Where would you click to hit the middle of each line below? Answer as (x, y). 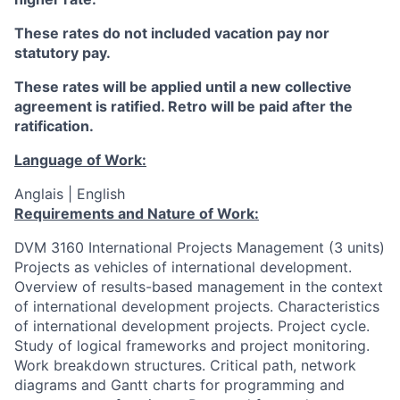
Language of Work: (80, 160)
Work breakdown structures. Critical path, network (185, 365)
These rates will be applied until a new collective (183, 87)
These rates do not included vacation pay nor (172, 33)
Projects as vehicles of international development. (183, 267)
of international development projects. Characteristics (197, 306)
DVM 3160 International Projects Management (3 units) (200, 247)
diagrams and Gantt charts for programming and (179, 385)
